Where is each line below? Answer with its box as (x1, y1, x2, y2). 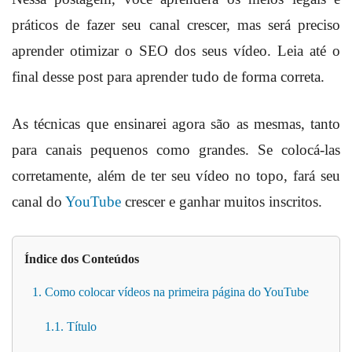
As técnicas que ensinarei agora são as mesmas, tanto (12, 115, 340, 133)
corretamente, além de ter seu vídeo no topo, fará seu (12, 167, 340, 185)
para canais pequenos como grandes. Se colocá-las (12, 141, 340, 159)
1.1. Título (45, 320, 97, 334)
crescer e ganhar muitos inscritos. (121, 193, 322, 211)
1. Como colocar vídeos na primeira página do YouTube (32, 285, 309, 299)
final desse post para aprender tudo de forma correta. (12, 68, 324, 86)
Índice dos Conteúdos (24, 252, 139, 267)
